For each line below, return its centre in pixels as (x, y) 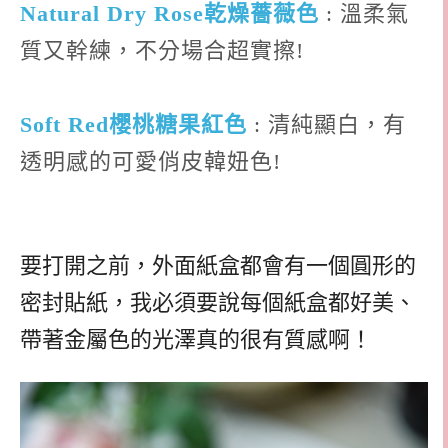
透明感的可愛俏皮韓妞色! (150, 161)
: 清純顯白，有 (326, 124)
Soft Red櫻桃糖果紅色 (133, 124)
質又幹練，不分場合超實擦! (162, 50)
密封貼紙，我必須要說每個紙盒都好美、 (218, 303)
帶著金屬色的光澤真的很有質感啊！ (196, 340)
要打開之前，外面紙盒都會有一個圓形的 (218, 266)
